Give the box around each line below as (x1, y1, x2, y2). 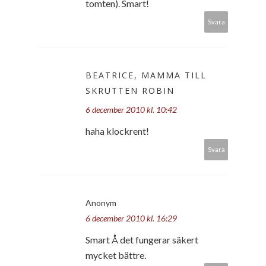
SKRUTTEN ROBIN (85, 84, 175, 96)
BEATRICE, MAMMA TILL (85, 69, 207, 81)
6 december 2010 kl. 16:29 (85, 213, 177, 223)
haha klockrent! (85, 125, 149, 137)
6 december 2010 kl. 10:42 (85, 104, 177, 115)
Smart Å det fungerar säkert (85, 233, 198, 245)
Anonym (85, 197, 116, 208)
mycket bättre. (85, 249, 146, 261)
